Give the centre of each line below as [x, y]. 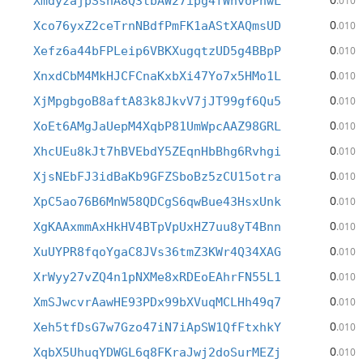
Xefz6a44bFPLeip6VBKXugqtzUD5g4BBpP [157, 51]
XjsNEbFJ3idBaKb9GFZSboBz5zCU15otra [157, 177]
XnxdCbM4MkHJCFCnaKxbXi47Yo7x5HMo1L [157, 76]
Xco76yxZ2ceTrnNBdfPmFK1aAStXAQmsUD [157, 26]
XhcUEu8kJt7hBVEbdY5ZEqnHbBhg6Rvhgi [157, 152]
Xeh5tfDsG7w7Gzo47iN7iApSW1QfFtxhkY [157, 327]
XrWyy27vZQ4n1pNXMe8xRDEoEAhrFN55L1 [157, 277]
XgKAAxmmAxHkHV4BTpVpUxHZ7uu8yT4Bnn [157, 227]
